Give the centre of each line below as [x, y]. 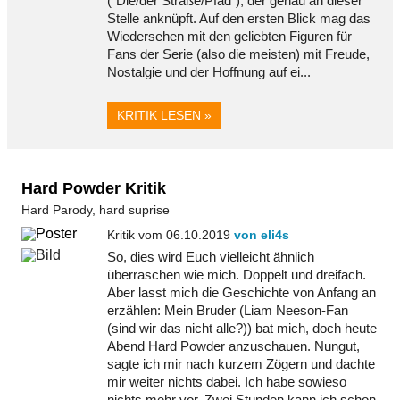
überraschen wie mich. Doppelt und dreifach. [237, 274]
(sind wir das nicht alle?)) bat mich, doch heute [242, 328]
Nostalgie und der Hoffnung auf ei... [209, 72]
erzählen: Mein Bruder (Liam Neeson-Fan [228, 310]
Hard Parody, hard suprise [96, 210]
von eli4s [262, 234]
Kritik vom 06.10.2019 [171, 234]
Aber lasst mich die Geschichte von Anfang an [242, 292]
